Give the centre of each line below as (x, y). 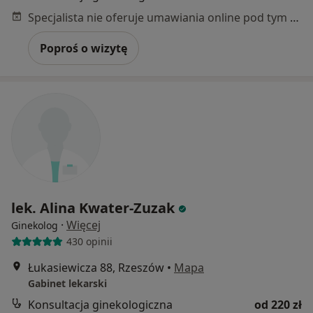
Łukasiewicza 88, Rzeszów (96, 267)
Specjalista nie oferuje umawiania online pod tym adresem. (294, 17)
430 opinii (89, 242)
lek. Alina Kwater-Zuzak (93, 208)
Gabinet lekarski (67, 283)
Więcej (83, 225)
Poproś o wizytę (83, 48)
